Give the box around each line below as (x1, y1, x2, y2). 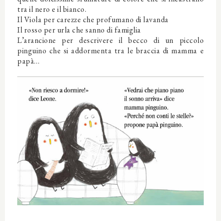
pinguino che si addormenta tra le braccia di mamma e (17, 45, 204, 56)
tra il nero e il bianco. (17, 3, 86, 14)
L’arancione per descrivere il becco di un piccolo (17, 35, 204, 45)
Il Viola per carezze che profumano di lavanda (17, 14, 169, 25)
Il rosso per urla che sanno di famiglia (17, 24, 141, 35)
